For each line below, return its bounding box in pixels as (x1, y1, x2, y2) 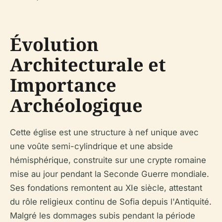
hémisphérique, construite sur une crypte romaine (10, 155, 206, 165)
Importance (10, 72, 116, 97)
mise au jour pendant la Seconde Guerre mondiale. (10, 168, 209, 179)
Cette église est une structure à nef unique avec (10, 127, 199, 137)
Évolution (10, 32, 99, 56)
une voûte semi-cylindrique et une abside (10, 141, 173, 151)
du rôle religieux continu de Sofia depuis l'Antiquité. (10, 196, 212, 207)
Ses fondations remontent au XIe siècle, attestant (10, 182, 202, 193)
